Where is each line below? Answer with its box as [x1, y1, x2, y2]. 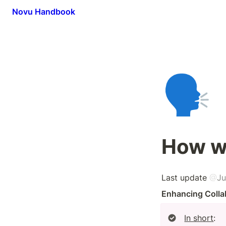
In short [184, 213, 214, 223]
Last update [161, 173, 209, 183]
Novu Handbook [12, 6, 75, 17]
